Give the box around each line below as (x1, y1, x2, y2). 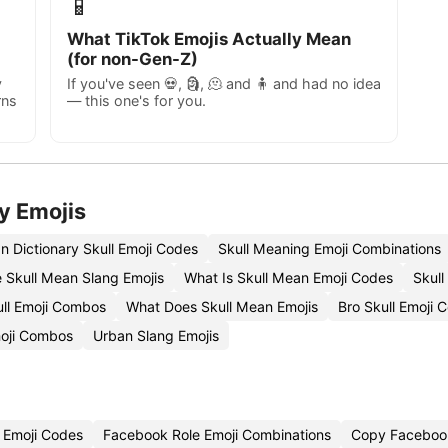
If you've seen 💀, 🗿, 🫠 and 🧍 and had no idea (67, 75, 381, 92)
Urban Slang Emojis (93, 327, 219, 344)
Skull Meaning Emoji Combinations (218, 240, 441, 257)
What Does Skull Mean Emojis (126, 298, 318, 315)
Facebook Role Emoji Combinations (103, 426, 331, 443)
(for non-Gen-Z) (67, 49, 198, 69)
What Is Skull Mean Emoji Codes (184, 269, 393, 286)
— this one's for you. (67, 92, 206, 109)
